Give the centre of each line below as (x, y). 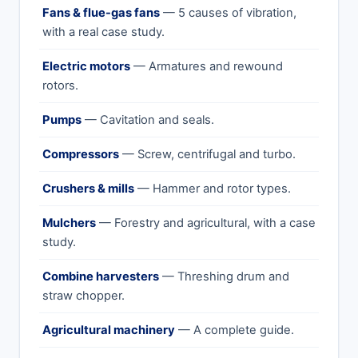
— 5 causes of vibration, (228, 13)
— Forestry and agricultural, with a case (206, 223)
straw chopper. (84, 296)
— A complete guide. (235, 330)
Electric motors (86, 66)
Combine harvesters (101, 276)
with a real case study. (103, 32)
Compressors (81, 154)
